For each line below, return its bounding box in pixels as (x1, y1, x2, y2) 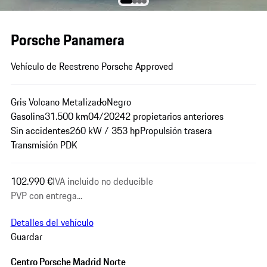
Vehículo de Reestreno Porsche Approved (10, 59, 173, 74)
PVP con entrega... (10, 188, 82, 203)
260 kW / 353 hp (69, 123, 140, 138)
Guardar (10, 229, 42, 244)
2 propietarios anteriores (125, 109, 223, 124)
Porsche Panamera (10, 29, 125, 52)
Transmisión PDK (10, 138, 77, 153)
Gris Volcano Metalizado (10, 95, 107, 110)
